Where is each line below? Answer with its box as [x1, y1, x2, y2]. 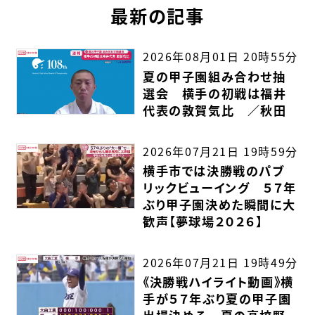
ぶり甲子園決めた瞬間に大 [143, 195, 296, 214]
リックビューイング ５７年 [143, 179, 297, 197]
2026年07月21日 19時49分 [143, 253, 298, 271]
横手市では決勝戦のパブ [143, 162, 285, 180]
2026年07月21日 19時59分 [143, 142, 298, 160]
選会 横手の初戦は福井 [143, 84, 287, 103]
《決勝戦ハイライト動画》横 [143, 273, 294, 291]
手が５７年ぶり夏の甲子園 [143, 290, 292, 308]
